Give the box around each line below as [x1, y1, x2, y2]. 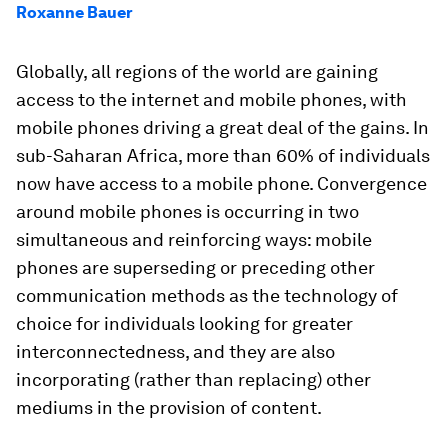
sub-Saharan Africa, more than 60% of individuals [16, 145, 430, 166]
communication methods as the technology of [16, 285, 398, 306]
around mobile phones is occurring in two [16, 201, 359, 222]
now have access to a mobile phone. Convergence [16, 173, 427, 194]
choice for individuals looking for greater [16, 313, 353, 334]
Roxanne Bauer [16, 3, 133, 22]
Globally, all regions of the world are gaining [16, 61, 378, 82]
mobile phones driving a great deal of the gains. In [16, 117, 429, 138]
